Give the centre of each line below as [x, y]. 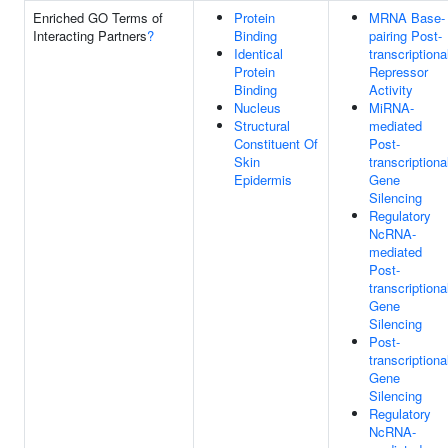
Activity [391, 89]
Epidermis [263, 179]
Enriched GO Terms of [98, 17]
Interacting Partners [90, 35]
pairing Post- [405, 35]
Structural [262, 125]
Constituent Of [276, 143]
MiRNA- [391, 107]
